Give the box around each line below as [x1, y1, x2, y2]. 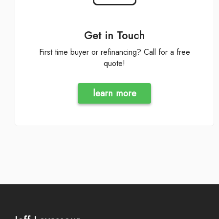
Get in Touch [84, 28, 145, 44]
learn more [92, 87, 136, 100]
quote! [104, 57, 125, 69]
